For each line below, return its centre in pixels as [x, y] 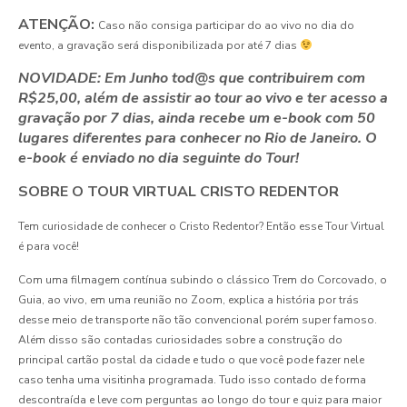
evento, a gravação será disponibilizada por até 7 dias [159, 45]
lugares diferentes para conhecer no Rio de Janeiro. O [198, 138]
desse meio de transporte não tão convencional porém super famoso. [198, 320]
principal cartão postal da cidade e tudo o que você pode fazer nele [191, 360]
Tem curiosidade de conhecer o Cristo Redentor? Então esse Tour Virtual [201, 226]
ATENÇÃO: [58, 25]
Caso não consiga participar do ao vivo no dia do [226, 25]
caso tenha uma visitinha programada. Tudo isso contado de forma [192, 380]
